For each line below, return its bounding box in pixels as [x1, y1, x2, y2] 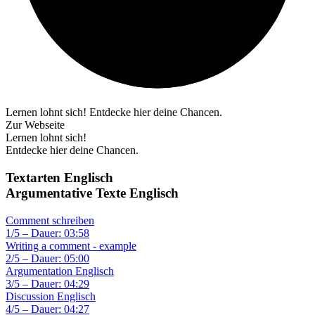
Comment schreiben [6, 214, 94, 226]
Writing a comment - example [6, 239, 136, 252]
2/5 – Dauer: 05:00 [6, 252, 89, 264]
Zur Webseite [6, 119, 65, 131]
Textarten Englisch [6, 169, 113, 185]
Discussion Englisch [6, 290, 96, 302]
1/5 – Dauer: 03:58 [6, 226, 89, 239]
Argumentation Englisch [6, 264, 114, 277]
